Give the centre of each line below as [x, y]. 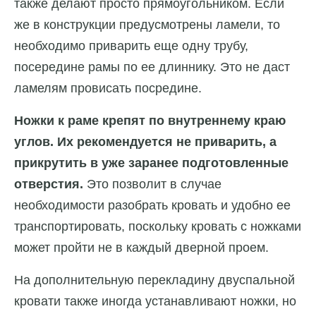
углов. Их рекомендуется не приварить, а [145, 142]
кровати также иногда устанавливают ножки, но [155, 302]
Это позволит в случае [152, 184]
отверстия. [49, 184]
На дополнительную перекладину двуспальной [154, 280]
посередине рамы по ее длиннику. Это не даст [152, 67]
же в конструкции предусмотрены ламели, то [147, 25]
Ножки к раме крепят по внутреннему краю [150, 121]
